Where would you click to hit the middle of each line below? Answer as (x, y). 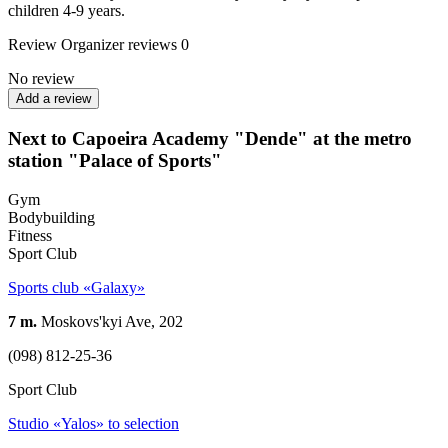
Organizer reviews (119, 45)
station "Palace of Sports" (115, 161)
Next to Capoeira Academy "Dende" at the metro (210, 139)
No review (41, 79)
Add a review (53, 99)
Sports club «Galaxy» (76, 287)
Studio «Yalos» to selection (93, 423)
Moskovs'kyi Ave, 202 (110, 321)
